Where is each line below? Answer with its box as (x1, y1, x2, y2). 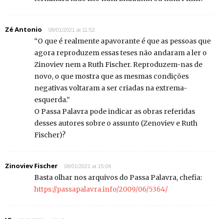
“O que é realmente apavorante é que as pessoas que (34, 37, 211, 46)
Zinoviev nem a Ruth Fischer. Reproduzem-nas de (34, 60, 202, 69)
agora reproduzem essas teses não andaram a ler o (34, 48, 207, 58)
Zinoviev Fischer (5, 161, 58, 171)
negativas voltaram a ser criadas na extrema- (34, 84, 187, 93)
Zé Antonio (5, 25, 42, 34)
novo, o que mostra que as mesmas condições (34, 72, 189, 81)
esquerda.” (34, 95, 70, 105)
